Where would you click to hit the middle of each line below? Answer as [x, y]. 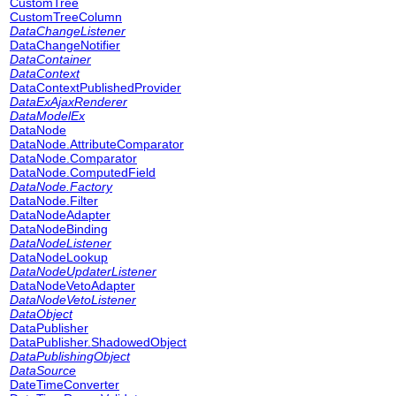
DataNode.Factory [61, 187]
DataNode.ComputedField [83, 172]
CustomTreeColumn [66, 17]
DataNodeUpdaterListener [83, 271]
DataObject [41, 314]
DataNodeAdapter [60, 215]
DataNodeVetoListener [73, 300]
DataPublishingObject [70, 356]
